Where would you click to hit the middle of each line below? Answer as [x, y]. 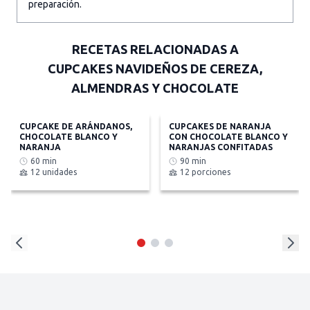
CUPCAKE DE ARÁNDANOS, [76, 126]
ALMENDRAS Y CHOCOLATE [155, 88]
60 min [44, 161]
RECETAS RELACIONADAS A [155, 49]
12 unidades [54, 172]
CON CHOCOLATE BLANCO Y [228, 137]
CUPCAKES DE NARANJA [220, 126]
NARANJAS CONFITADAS [221, 147]
